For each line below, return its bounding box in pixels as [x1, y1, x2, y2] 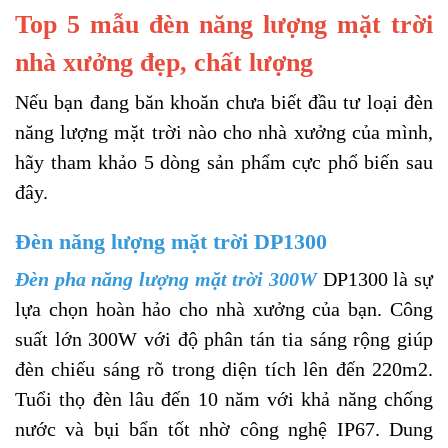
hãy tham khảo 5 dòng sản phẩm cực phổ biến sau [15, 151, 433, 174]
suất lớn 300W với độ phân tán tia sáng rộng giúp [15, 328, 433, 351]
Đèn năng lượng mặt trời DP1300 [15, 229, 327, 255]
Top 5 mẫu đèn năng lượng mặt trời [15, 10, 433, 40]
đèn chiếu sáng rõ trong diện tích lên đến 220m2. [15, 358, 433, 381]
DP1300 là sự [317, 268, 433, 291]
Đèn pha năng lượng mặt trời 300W [15, 268, 317, 291]
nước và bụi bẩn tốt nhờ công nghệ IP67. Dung [15, 418, 433, 441]
